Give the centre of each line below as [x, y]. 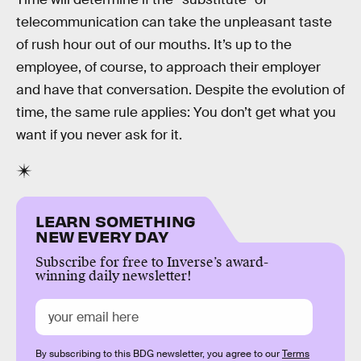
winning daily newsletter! [114, 276]
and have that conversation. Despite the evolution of [180, 89]
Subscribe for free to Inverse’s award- [152, 262]
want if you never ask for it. [99, 135]
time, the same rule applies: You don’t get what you [176, 112]
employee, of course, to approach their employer [168, 67]
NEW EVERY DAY [102, 235]
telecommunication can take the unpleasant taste [174, 22]
